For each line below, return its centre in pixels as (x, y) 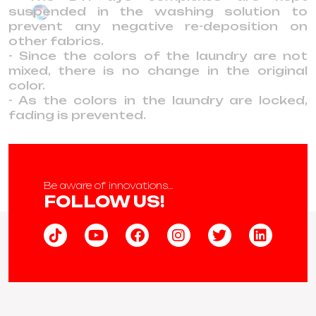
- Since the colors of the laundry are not (158, 56)
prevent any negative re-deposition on (158, 26)
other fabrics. (56, 41)
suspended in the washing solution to (158, 11)
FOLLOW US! (104, 201)
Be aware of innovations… (108, 186)
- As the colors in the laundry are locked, (158, 100)
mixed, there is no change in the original (158, 71)
